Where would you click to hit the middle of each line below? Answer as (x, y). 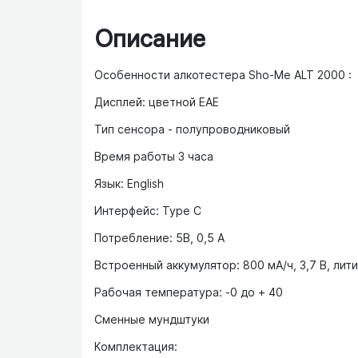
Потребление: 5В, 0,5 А (159, 238)
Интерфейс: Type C (148, 211)
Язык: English (129, 184)
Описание (150, 39)
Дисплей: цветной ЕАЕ (157, 102)
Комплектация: (136, 347)
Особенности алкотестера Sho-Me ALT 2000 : (223, 75)
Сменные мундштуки (152, 320)
